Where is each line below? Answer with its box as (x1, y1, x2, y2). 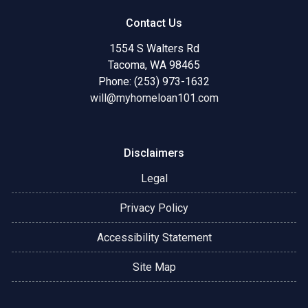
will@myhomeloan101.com (89, 91, 219, 105)
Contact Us (126, 16, 182, 30)
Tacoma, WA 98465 (108, 58, 200, 72)
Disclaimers (124, 146, 184, 160)
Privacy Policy (120, 201, 188, 215)
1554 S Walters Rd (109, 42, 199, 56)
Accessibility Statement (96, 231, 212, 245)
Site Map (132, 261, 176, 274)
